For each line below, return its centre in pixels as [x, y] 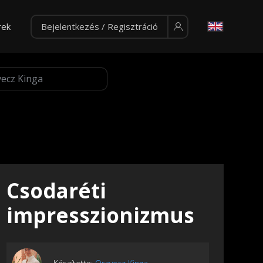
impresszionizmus [100, 215]
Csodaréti [56, 191]
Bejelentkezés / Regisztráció [99, 26]
